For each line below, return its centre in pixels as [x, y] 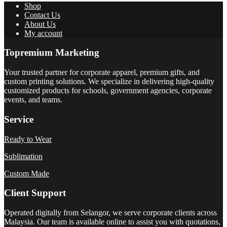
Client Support [35, 193]
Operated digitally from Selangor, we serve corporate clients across [110, 213]
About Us [40, 24]
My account [43, 33]
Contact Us [42, 15]
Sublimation [23, 156]
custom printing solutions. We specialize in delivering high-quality [109, 82]
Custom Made [27, 173]
